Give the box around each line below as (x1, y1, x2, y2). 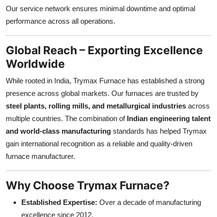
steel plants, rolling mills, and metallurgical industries (6, 101, 186, 110)
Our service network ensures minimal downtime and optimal (6, 4, 195, 13)
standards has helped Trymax (111, 126, 207, 135)
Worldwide (6, 56, 65, 71)
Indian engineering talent (127, 114, 211, 123)
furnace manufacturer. (6, 152, 75, 160)
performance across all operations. (6, 16, 115, 25)
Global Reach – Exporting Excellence (6, 43, 203, 57)
